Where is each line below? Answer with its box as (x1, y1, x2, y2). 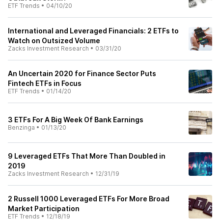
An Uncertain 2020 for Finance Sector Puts (8, 69, 156, 78)
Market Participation (8, 204, 80, 213)
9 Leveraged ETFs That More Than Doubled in (8, 152, 165, 160)
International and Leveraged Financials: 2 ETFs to (8, 27, 179, 35)
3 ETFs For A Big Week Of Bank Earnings (8, 115, 143, 124)
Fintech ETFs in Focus (8, 79, 82, 87)
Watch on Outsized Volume (8, 36, 100, 45)
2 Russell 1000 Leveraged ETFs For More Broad (8, 194, 169, 203)
